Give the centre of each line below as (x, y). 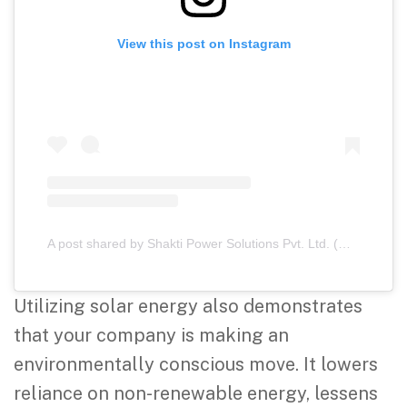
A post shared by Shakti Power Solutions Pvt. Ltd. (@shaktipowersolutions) (344, 244)
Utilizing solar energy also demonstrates (188, 307)
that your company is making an (151, 336)
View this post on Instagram (203, 43)
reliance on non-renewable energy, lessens (196, 394)
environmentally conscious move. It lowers (196, 365)
